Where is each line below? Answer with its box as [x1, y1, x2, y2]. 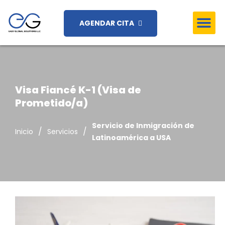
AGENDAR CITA [79, 18, 134, 28]
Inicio [15, 126, 33, 137]
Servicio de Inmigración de [92, 120, 194, 131]
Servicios [47, 126, 78, 137]
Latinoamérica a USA [92, 132, 171, 143]
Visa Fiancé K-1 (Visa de [15, 82, 141, 97]
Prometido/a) [15, 95, 88, 110]
